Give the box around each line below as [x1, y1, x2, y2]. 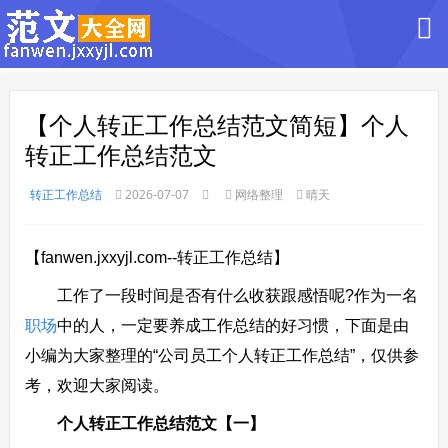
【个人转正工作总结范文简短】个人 [24, 112, 409, 139]
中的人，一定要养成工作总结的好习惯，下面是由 [56, 317, 409, 334]
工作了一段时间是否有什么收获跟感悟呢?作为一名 [24, 287, 418, 304]
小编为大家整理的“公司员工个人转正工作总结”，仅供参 [24, 347, 419, 364]
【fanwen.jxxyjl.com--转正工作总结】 [24, 249, 289, 266]
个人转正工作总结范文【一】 [56, 415, 265, 432]
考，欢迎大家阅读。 [24, 377, 169, 394]
